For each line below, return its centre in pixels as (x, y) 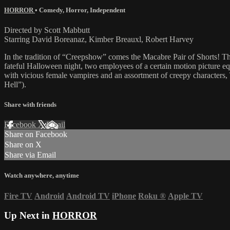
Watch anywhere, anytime (42, 176)
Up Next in (28, 216)
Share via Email (30, 155)
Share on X (23, 145)
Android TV (88, 196)
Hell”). (15, 84)
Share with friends (30, 105)
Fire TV (18, 196)
